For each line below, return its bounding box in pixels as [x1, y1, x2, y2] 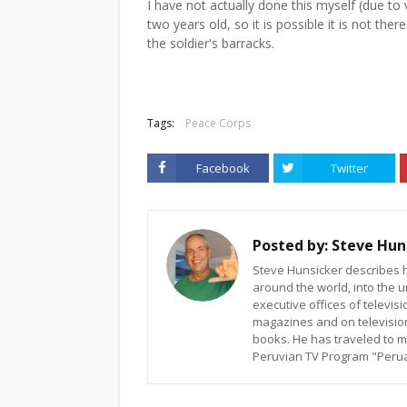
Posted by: [253, 235, 328, 255]
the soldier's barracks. [147, 35, 274, 52]
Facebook [195, 160, 250, 176]
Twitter [330, 160, 368, 176]
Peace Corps [185, 115, 251, 131]
